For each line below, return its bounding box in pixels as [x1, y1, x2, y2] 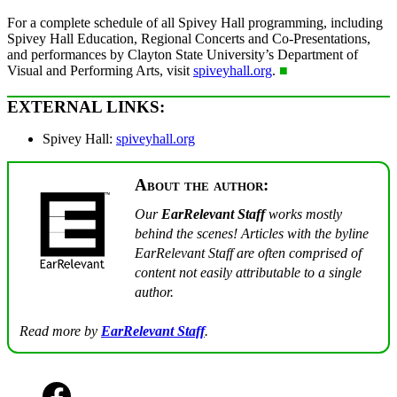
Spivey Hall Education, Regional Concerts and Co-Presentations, [7, 30, 370, 46]
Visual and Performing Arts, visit [7, 62, 193, 78]
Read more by [19, 323, 101, 339]
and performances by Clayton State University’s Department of [7, 46, 358, 62]
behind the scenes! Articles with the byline [135, 226, 369, 242]
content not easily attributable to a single [135, 265, 362, 281]
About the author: [135, 175, 269, 194]
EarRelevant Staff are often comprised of [135, 245, 362, 261]
